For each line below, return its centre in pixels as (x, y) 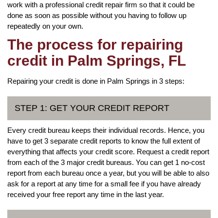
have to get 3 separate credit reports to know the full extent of (104, 141)
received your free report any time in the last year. (86, 194)
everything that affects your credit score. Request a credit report (108, 151)
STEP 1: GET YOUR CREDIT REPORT (92, 108)
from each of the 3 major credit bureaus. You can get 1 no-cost (106, 162)
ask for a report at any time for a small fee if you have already (104, 183)
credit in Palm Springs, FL (97, 60)
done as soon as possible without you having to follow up (97, 15)
